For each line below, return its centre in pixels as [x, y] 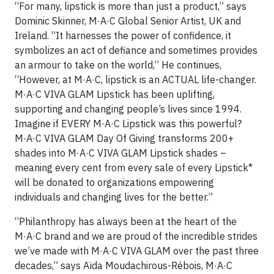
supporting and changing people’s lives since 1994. [128, 109]
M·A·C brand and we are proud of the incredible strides [136, 236]
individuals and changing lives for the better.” [114, 197]
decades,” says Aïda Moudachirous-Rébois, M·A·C [124, 265]
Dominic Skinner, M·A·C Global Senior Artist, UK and [128, 21]
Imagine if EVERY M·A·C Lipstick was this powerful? [128, 124]
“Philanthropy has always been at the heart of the [126, 221]
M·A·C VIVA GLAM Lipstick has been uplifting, [115, 94]
